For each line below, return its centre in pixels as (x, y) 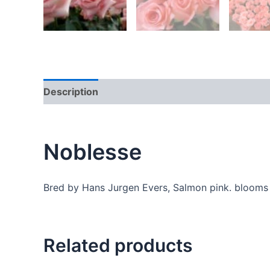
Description (71, 91)
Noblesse (93, 152)
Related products (118, 245)
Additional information (163, 91)
